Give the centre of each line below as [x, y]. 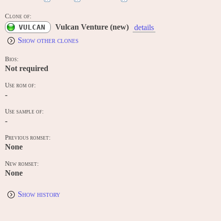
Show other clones [48, 40]
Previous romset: [28, 138]
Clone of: [18, 16]
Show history [39, 194]
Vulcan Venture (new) [92, 27]
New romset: [22, 164]
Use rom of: [20, 86]
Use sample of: [24, 112]
